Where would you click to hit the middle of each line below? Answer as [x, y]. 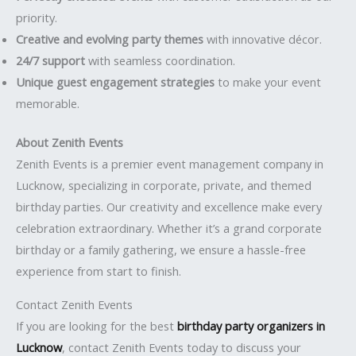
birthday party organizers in [251, 325]
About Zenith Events [70, 143]
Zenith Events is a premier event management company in [170, 164]
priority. [37, 18]
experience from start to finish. [99, 271]
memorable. [48, 104]
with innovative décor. [263, 39]
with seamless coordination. [160, 61]
